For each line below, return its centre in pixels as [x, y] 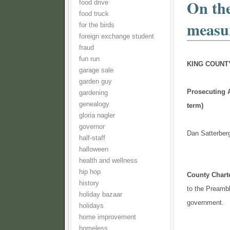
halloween [94, 149]
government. [205, 203]
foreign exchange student [117, 36]
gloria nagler [97, 116]
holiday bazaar [101, 195]
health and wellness [108, 161]
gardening [93, 93]
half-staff [92, 138]
